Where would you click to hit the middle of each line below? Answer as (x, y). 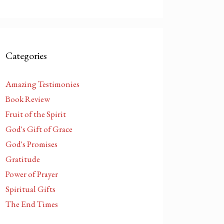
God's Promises (31, 144)
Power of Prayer (32, 174)
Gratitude (23, 159)
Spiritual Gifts (30, 189)
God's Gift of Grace (39, 129)
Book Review (28, 99)
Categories (26, 55)
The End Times (32, 204)
